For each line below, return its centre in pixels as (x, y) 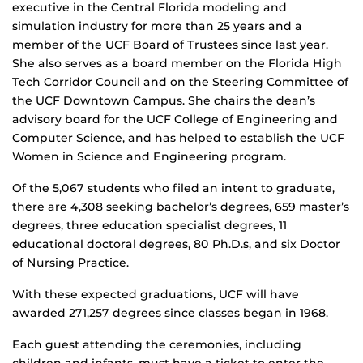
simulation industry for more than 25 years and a (157, 26)
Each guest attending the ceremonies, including (157, 345)
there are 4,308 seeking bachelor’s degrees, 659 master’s (181, 207)
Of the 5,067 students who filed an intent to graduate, (173, 188)
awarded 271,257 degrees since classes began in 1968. (170, 313)
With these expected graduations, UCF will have (156, 295)
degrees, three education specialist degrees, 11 (149, 226)
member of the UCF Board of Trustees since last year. (170, 45)
